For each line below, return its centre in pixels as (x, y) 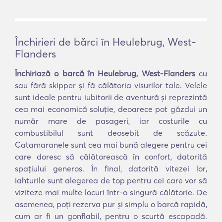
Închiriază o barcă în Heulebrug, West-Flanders (105, 73)
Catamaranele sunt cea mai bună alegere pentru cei (111, 145)
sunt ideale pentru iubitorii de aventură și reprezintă (111, 97)
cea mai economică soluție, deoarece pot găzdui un (111, 109)
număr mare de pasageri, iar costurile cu (111, 121)
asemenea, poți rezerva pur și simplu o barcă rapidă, (111, 204)
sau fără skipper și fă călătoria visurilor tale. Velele (111, 85)
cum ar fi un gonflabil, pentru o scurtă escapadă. (111, 216)
